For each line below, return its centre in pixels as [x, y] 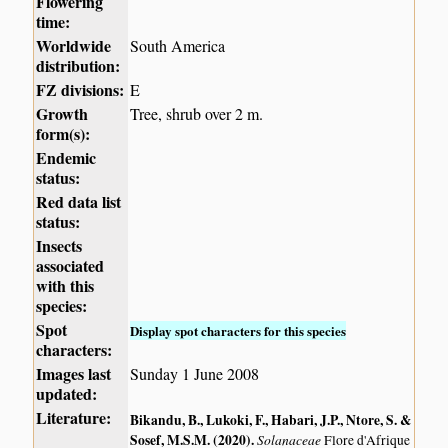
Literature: [74, 418]
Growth [62, 114]
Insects [59, 246]
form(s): [63, 134]
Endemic [66, 158]
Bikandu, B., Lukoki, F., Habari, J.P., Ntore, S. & [271, 419]
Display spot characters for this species [238, 331]
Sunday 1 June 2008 [195, 374]
